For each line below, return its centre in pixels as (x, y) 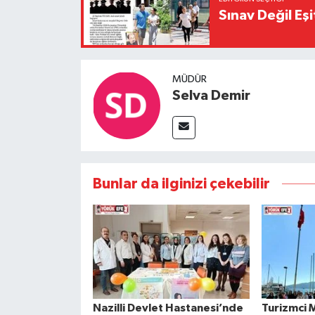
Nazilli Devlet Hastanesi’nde (168, 308)
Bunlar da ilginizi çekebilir (181, 184)
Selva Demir (211, 95)
